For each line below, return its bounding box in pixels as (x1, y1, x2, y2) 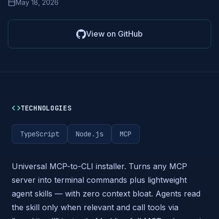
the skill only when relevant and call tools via (12, 202, 178, 212)
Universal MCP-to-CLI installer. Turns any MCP (12, 161, 187, 171)
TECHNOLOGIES (21, 104, 72, 112)
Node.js (76, 130, 103, 138)
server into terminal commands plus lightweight (12, 175, 187, 185)
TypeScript (20, 130, 59, 138)
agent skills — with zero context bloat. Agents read (12, 189, 200, 198)
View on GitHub (86, 29, 143, 39)
